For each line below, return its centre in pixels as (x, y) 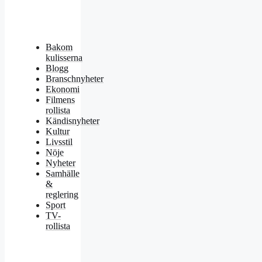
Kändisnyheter (73, 121)
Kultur (58, 132)
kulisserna (64, 58)
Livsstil (59, 142)
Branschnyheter (75, 79)
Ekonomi (63, 89)
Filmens (60, 100)
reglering (62, 195)
